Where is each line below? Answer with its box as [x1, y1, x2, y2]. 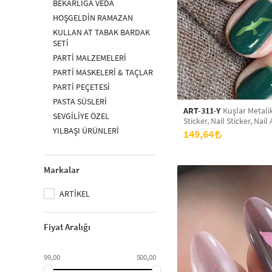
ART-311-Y [183, 105, 221, 116]
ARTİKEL [58, 188, 90, 199]
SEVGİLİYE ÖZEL [53, 110, 109, 121]
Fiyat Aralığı [44, 221, 90, 233]
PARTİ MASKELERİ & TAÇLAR [53, 67, 153, 78]
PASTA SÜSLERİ [53, 96, 107, 107]
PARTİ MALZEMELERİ [53, 52, 126, 63]
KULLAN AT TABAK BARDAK [53, 27, 150, 38]
